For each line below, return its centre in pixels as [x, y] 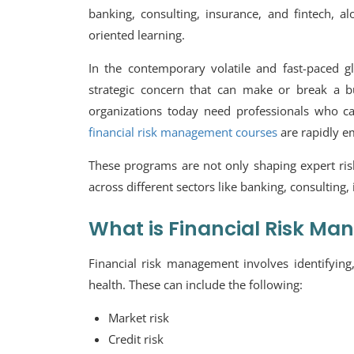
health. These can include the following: [196, 284]
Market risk [139, 318]
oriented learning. [137, 35]
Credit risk [136, 339]
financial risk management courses [185, 132]
